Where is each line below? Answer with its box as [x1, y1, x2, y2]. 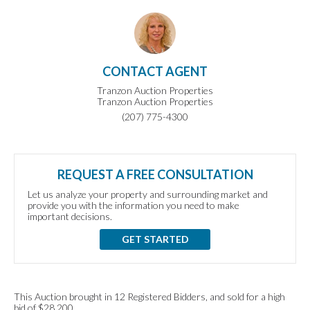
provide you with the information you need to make [28, 199, 239, 211]
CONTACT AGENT [102, 64, 208, 79]
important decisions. [28, 210, 112, 222]
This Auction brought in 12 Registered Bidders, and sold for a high [14, 291, 285, 302]
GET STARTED [121, 233, 189, 245]
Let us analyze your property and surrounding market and [28, 188, 268, 200]
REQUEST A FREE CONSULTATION [57, 167, 253, 182]
